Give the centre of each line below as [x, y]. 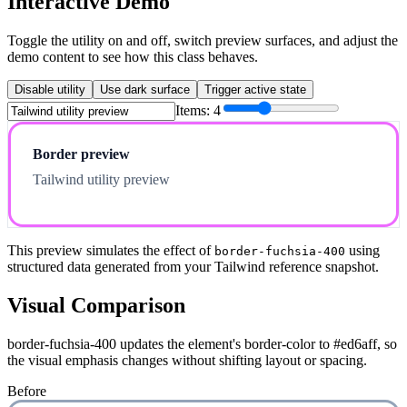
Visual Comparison [96, 305]
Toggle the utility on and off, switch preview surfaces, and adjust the [203, 41]
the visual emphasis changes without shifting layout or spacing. [187, 360]
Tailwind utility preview [101, 180]
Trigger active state [255, 90]
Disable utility [50, 90]
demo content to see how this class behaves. [133, 57]
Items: [194, 111]
